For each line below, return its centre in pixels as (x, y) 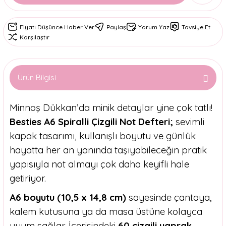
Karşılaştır (35, 37)
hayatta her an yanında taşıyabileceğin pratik (108, 150)
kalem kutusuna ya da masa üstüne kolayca (106, 211)
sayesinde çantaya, (169, 197)
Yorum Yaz (154, 27)
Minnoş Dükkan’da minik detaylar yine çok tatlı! (111, 107)
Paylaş (116, 27)
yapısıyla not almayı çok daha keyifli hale (99, 164)
